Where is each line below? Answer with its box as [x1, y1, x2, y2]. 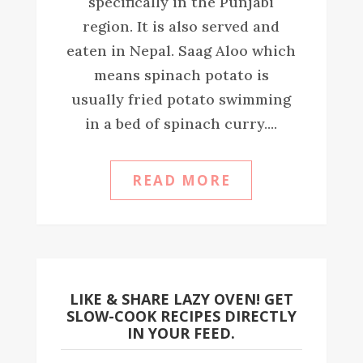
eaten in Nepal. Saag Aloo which [66, 41, 297, 60]
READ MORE [131, 170, 231, 190]
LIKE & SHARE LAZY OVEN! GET [69, 288, 293, 309]
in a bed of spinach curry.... [85, 113, 278, 133]
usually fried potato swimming [71, 89, 292, 109]
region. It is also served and [83, 16, 280, 36]
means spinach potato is [93, 65, 269, 84]
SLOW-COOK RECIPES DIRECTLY [66, 305, 297, 326]
